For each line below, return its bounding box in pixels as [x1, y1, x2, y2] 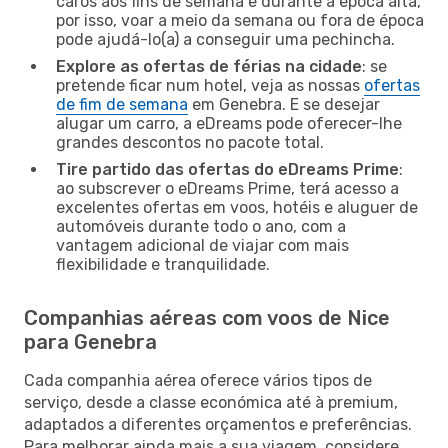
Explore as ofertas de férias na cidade [56, 56, 362, 76]
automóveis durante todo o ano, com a [56, 216, 346, 236]
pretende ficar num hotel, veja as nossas [56, 75, 364, 95]
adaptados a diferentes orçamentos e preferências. [24, 414, 412, 434]
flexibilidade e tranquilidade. [56, 254, 270, 274]
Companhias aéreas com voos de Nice [24, 305, 390, 330]
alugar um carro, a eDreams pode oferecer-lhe [56, 113, 402, 133]
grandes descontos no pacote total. [56, 132, 324, 152]
